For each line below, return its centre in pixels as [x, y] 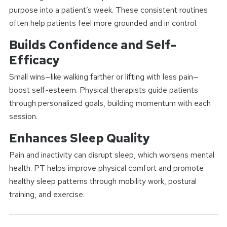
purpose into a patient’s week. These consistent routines [108, 10]
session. [23, 116]
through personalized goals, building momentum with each [110, 103]
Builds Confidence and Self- [92, 45]
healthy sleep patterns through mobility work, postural [103, 181]
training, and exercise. [47, 194]
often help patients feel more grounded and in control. [103, 23]
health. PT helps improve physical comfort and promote [106, 168]
